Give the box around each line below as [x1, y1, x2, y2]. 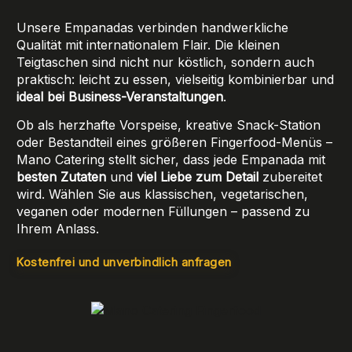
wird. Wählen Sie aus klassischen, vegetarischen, [16, 185, 308, 202]
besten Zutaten [16, 168, 110, 185]
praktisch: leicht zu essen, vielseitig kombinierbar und [16, 71, 334, 87]
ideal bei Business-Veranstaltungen [16, 88, 223, 104]
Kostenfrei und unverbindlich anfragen [16, 255, 232, 269]
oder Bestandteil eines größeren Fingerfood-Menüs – [16, 134, 332, 150]
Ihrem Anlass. [16, 220, 99, 236]
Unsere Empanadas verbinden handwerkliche [16, 19, 288, 35]
